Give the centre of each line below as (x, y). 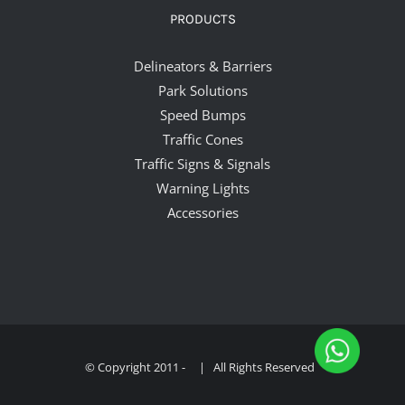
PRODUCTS (202, 19)
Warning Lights (202, 188)
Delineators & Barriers (202, 66)
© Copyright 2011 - (137, 367)
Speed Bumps (202, 115)
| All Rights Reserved (254, 367)
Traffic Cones (202, 140)
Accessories (202, 213)
